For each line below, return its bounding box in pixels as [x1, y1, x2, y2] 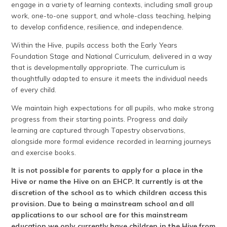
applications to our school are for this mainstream [11, 210, 187, 219]
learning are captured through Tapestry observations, [11, 125, 185, 134]
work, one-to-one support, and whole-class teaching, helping [11, 11, 211, 20]
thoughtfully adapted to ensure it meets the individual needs [11, 74, 208, 83]
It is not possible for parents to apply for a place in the [11, 166, 203, 175]
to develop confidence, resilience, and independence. [11, 22, 183, 31]
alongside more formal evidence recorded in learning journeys [11, 136, 212, 145]
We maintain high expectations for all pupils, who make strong [11, 103, 214, 112]
